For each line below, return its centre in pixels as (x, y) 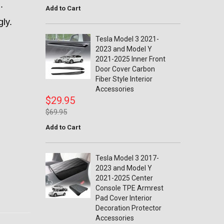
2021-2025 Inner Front (130, 59)
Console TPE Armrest (129, 188)
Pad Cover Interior (124, 198)
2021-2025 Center (124, 178)
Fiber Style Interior (124, 79)
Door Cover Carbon (125, 69)
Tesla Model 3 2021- (127, 39)
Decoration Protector (128, 208)
